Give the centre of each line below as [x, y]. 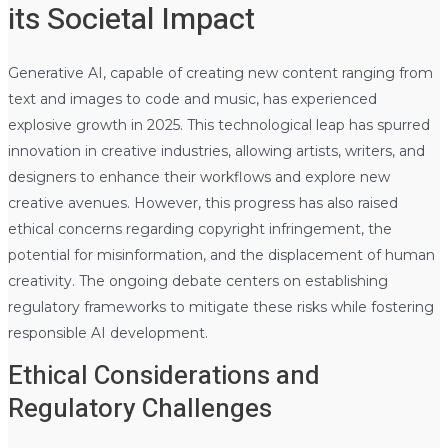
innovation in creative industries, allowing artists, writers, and [216, 150]
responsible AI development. [107, 332]
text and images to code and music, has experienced [192, 98]
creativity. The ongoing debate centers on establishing [197, 280]
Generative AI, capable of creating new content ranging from [220, 72]
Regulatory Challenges [139, 408]
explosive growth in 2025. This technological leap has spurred [218, 124]
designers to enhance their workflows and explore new [198, 176]
